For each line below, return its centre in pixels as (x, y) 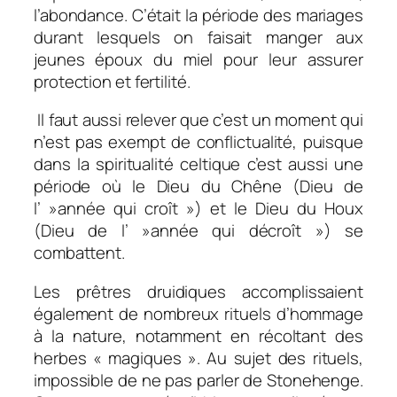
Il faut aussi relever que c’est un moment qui (198, 120)
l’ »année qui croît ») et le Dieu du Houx (198, 209)
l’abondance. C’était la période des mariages (198, 15)
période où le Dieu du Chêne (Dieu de (198, 187)
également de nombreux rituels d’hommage (198, 313)
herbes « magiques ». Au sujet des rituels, (198, 358)
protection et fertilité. (112, 81)
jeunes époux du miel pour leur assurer (198, 59)
